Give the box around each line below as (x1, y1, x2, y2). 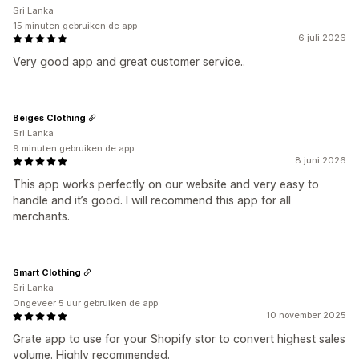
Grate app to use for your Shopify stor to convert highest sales (13, 332, 345, 345)
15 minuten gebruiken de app (13, 20, 137, 31)
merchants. (13, 209, 70, 223)
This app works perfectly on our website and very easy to (13, 177, 319, 191)
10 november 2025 (266, 309, 346, 321)
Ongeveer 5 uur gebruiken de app (13, 297, 158, 309)
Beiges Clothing (13, 111, 86, 123)
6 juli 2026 (298, 32, 346, 43)
